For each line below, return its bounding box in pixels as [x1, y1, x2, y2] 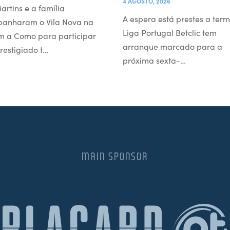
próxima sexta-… [123, 54, 186, 66]
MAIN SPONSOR [82, 149, 148, 163]
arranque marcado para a [123, 40, 222, 52]
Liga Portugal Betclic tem [123, 26, 217, 38]
